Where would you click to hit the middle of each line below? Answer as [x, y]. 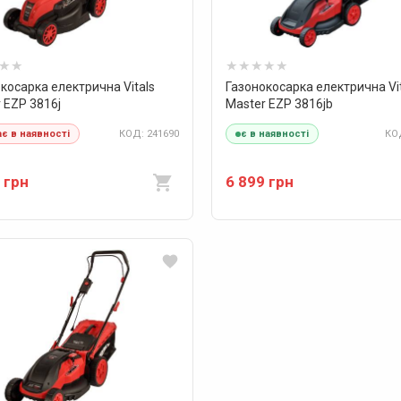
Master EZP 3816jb [280, 103]
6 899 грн [260, 182]
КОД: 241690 [149, 133]
